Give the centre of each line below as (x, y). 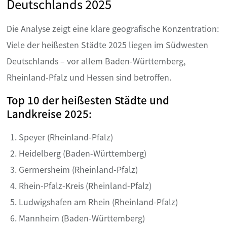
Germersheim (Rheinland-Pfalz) (78, 169)
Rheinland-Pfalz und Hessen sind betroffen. (89, 77)
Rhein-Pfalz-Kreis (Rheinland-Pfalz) (85, 186)
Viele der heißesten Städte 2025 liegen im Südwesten (107, 45)
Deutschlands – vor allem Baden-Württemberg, (96, 61)
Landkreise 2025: (49, 114)
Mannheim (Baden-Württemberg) (82, 218)
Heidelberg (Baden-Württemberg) (83, 153)
